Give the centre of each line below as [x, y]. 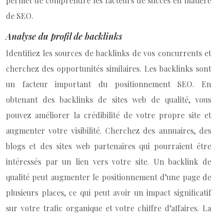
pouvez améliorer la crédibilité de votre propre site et [108, 115]
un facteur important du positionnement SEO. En [108, 84]
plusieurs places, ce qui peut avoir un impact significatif [108, 193]
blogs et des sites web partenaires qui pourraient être [108, 146]
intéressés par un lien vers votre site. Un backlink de [108, 162]
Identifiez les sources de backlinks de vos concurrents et [108, 53]
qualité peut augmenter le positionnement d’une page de [108, 177]
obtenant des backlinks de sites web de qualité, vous [108, 100]
